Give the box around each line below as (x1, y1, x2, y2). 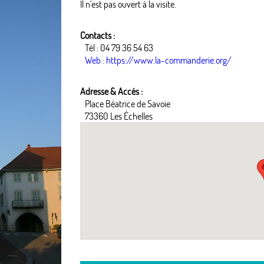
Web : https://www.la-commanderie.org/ (84, 54, 232, 66)
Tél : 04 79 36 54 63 (84, 41, 153, 54)
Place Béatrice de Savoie (84, 97, 170, 110)
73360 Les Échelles (84, 110, 153, 122)
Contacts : (80, 29, 115, 41)
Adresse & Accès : (80, 85, 143, 97)
